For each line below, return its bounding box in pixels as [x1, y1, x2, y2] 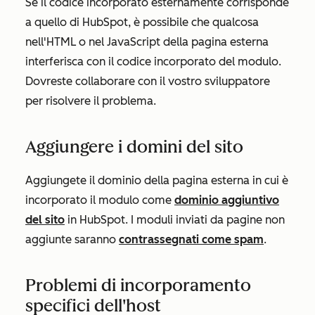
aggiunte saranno [25, 232, 119, 246]
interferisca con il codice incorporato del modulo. [25, 54, 281, 68]
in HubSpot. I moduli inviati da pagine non [65, 212, 285, 226]
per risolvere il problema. [25, 94, 156, 108]
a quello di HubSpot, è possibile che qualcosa [25, 15, 259, 29]
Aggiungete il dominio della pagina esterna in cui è [25, 173, 288, 187]
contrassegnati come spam [119, 232, 264, 246]
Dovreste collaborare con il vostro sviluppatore [25, 74, 270, 88]
